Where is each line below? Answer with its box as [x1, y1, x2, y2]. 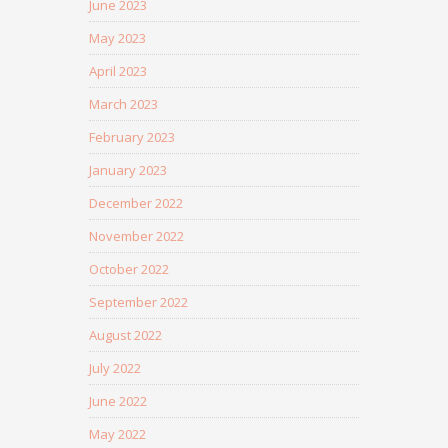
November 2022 [89, 227, 184, 245]
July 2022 [89, 359, 141, 377]
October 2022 [89, 260, 169, 278]
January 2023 [89, 161, 167, 179]
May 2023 [89, 29, 146, 47]
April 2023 [89, 62, 147, 80]
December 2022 [89, 194, 183, 212]
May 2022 [89, 425, 146, 443]
